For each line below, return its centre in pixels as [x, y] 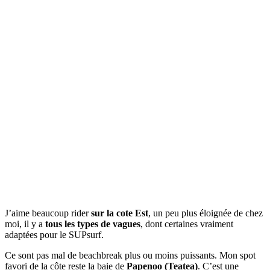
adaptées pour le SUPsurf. [54, 235]
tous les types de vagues [92, 224]
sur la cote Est [120, 213]
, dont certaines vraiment [187, 224]
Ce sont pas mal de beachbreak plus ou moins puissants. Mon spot [130, 256]
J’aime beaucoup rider [48, 213]
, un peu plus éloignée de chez [206, 213]
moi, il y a [24, 224]
